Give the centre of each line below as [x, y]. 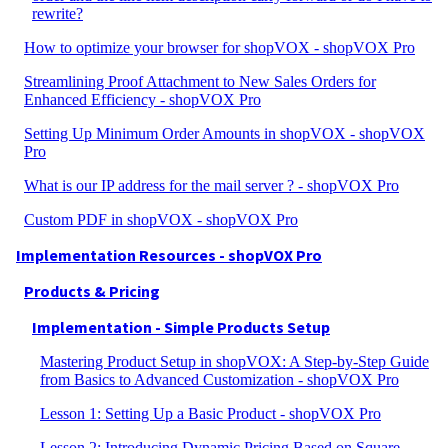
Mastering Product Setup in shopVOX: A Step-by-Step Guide [234, 361]
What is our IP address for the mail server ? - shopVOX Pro [211, 185]
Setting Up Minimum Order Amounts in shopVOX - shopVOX [224, 133]
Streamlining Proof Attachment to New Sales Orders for [200, 81]
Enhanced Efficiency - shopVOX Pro [142, 99]
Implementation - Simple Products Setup [181, 327]
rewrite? [57, 13]
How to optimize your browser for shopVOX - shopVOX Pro [219, 47]
